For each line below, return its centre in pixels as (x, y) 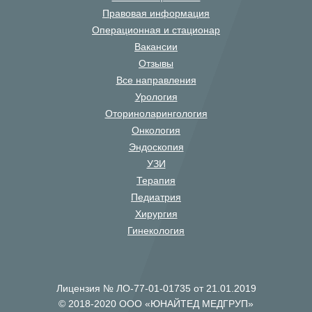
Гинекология (156, 231)
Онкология (156, 130)
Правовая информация (156, 13)
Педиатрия (156, 197)
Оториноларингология (156, 114)
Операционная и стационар (156, 30)
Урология (156, 97)
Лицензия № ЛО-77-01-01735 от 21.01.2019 (156, 288)
